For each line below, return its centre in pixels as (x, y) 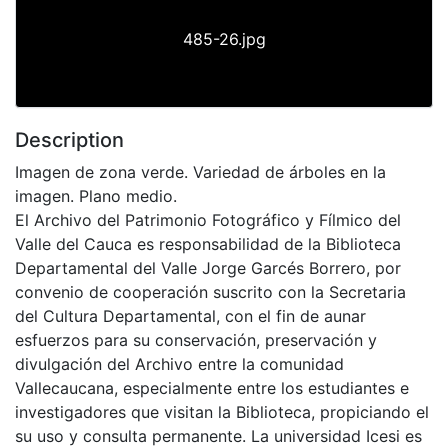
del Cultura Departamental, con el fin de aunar (190, 315)
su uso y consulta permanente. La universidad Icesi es (218, 435)
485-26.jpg (224, 38)
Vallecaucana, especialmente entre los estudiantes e (212, 387)
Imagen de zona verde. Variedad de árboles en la (200, 171)
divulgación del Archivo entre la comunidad (179, 363)
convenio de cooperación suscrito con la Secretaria (210, 291)
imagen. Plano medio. (96, 195)
